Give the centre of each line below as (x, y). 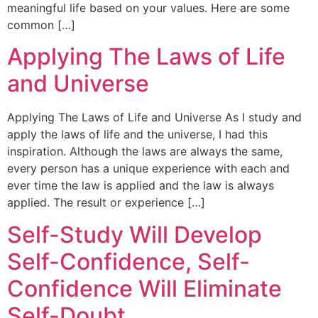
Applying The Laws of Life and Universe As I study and (154, 117)
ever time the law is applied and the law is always (141, 186)
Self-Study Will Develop (135, 234)
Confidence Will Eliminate (144, 288)
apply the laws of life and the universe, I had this (137, 135)
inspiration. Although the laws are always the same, (145, 152)
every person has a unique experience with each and (148, 169)
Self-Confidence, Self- (128, 261)
